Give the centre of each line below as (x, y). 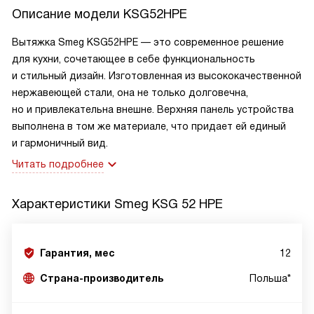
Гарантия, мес (77, 253)
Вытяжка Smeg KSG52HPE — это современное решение (148, 42)
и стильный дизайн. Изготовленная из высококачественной (157, 76)
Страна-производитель (102, 278)
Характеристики (63, 204)
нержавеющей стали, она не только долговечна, (130, 93)
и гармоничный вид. (60, 143)
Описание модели (68, 14)
